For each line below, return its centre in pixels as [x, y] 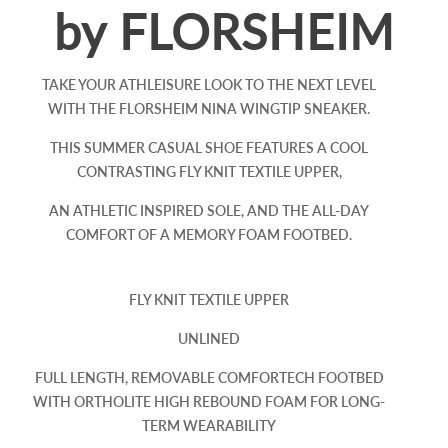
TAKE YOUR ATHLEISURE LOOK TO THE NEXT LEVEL [209, 85]
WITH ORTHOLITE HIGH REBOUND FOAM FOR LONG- [209, 402]
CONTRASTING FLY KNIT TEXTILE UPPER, [209, 172]
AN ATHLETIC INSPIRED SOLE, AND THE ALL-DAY [209, 211]
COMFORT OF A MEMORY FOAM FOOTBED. [209, 235]
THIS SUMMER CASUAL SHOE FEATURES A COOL [209, 148]
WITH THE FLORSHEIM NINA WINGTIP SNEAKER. [209, 109]
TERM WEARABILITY [209, 426]
